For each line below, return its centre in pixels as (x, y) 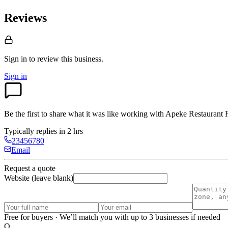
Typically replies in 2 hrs (44, 131)
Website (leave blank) (39, 178)
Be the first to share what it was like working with (85, 114)
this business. (82, 59)
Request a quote (30, 168)
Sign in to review (32, 59)
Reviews (25, 18)
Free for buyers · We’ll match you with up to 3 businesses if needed (112, 217)
